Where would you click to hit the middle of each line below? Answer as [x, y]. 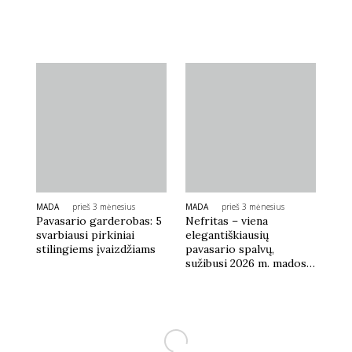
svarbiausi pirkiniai [86, 235]
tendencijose [218, 278]
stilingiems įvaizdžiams [96, 249]
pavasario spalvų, [229, 249]
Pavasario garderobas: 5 [99, 221]
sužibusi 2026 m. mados [246, 264]
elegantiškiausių [227, 235]
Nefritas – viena [226, 221]
